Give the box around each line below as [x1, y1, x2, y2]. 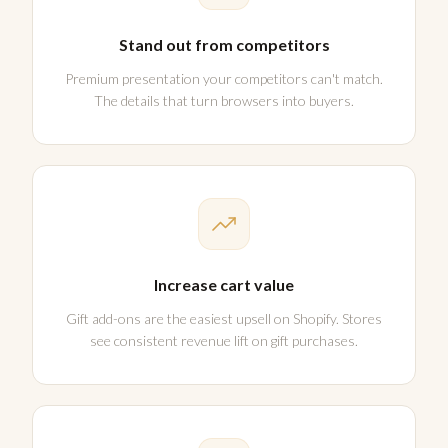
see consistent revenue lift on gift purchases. [90, 332, 358, 350]
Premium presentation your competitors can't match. [65, 70, 383, 88]
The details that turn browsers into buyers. [94, 92, 354, 110]
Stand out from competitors [118, 35, 330, 55]
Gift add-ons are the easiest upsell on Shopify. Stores [66, 310, 382, 328]
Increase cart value [154, 275, 294, 295]
